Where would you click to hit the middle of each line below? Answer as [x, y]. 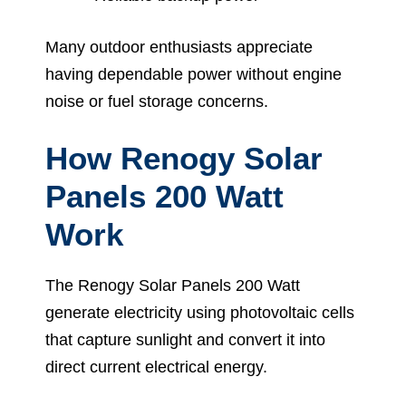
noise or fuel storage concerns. [157, 101]
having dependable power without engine [193, 74]
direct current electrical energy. [156, 367]
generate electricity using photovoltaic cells [200, 312]
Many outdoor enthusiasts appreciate [179, 47]
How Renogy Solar [184, 158]
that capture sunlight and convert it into [185, 339]
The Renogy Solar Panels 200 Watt [173, 285]
